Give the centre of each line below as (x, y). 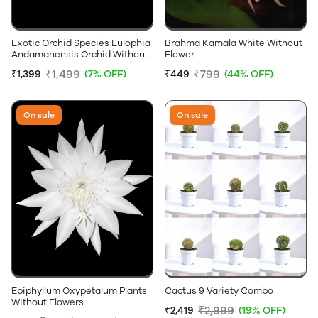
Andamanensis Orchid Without (80, 54)
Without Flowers (48, 302)
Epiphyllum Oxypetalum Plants (79, 290)
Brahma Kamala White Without (234, 43)
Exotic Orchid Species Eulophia (81, 43)
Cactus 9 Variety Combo (219, 290)
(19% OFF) (262, 310)
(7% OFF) (105, 74)
